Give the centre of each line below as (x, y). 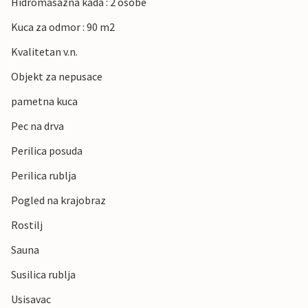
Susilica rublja (43, 275)
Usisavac (31, 299)
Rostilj (27, 225)
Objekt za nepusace (57, 77)
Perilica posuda (47, 151)
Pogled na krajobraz (58, 200)
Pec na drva (37, 126)
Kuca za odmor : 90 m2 (63, 27)
